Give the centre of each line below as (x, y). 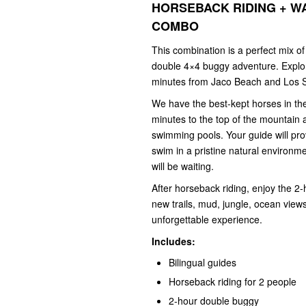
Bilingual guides (203, 262)
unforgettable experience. (207, 219)
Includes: (173, 241)
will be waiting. (183, 166)
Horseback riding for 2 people (233, 281)
